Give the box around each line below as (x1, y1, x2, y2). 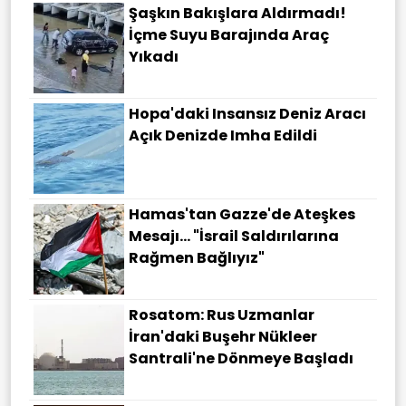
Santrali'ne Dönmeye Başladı (129, 348, 353, 370)
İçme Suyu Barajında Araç (129, 24, 329, 46)
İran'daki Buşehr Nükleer (129, 326, 317, 348)
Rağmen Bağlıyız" (129, 247, 265, 269)
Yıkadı (129, 46, 179, 68)
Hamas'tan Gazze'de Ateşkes (129, 204, 355, 226)
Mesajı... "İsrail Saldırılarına (129, 226, 339, 247)
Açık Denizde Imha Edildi (129, 125, 317, 147)
